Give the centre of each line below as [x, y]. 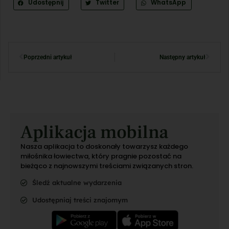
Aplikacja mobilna [94, 132]
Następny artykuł [182, 57]
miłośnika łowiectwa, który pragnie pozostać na [101, 156]
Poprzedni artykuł [48, 57]
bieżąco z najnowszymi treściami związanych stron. [107, 166]
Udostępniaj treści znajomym [80, 200]
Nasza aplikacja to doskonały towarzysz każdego [104, 146]
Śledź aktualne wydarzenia [77, 183]
